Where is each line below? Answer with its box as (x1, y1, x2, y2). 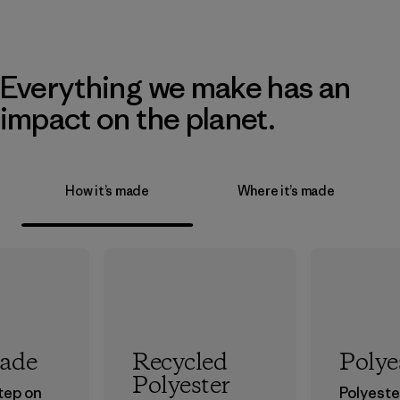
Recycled (132, 346, 228, 379)
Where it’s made (237, 182, 335, 200)
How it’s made (65, 182, 149, 200)
